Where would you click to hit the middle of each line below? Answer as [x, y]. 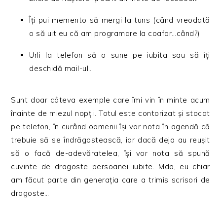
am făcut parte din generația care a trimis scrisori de [110, 180]
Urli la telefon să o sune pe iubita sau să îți [120, 55]
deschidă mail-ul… [61, 69]
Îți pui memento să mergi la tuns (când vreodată [120, 20]
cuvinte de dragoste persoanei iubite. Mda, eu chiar [110, 167]
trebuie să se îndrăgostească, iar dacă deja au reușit [110, 140]
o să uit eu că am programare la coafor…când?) [115, 34]
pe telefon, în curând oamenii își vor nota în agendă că [110, 127]
